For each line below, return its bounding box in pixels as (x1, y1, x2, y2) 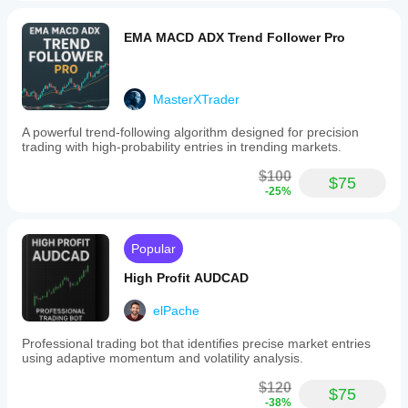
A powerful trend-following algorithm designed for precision (22, 125, 359, 139)
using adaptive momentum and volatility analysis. (22, 351, 303, 365)
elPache (153, 303, 199, 318)
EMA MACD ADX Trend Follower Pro (124, 30, 345, 45)
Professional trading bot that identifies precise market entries (22, 336, 371, 351)
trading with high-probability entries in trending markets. (22, 139, 342, 154)
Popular (131, 241, 176, 256)
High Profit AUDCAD (124, 270, 249, 285)
